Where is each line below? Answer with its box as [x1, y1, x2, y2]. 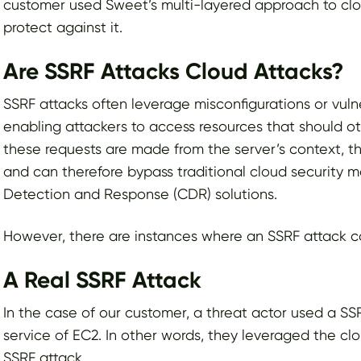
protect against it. [3, 19, 122, 36]
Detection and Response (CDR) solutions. [3, 185, 277, 203]
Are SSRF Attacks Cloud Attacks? [3, 58, 343, 85]
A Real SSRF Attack [3, 267, 201, 294]
